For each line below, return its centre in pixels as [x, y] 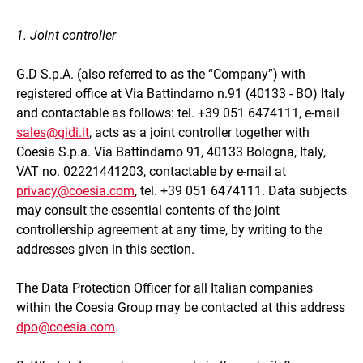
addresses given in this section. [105, 249]
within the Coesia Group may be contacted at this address [181, 307]
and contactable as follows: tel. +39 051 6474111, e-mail [178, 113]
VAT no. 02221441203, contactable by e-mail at [151, 171]
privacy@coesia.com [75, 190]
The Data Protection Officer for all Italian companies [164, 288]
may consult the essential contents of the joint [148, 210]
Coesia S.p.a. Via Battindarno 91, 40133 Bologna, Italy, [171, 152]
